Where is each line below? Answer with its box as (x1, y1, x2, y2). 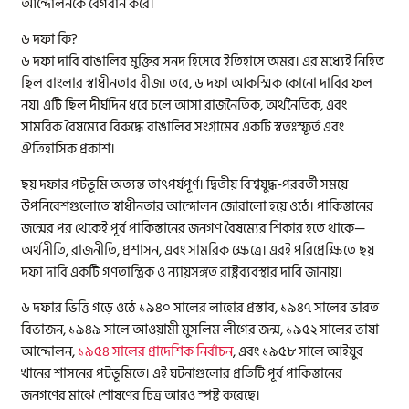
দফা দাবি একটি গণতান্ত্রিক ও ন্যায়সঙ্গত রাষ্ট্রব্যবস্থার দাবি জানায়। (21, 261, 343, 285)
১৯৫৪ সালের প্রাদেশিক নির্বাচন (78, 341, 234, 364)
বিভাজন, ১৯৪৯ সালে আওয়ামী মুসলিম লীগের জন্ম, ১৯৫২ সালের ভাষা (21, 319, 380, 342)
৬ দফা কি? (21, 28, 79, 52)
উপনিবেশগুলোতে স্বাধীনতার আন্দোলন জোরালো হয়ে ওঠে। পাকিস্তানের (21, 195, 374, 219)
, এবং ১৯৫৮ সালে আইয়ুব (233, 341, 364, 364)
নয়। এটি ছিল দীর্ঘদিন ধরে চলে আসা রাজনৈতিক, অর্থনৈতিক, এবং (21, 94, 348, 118)
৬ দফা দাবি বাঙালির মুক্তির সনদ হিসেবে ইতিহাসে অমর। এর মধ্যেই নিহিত (21, 50, 385, 74)
